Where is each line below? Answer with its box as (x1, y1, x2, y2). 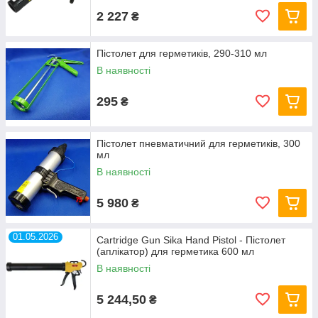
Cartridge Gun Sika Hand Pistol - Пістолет (97, 234, 285, 246)
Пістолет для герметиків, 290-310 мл (97, 48, 267, 59)
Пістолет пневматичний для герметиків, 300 (97, 138, 300, 149)
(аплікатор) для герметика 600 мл (97, 246, 254, 257)
